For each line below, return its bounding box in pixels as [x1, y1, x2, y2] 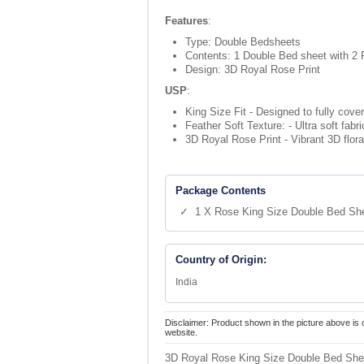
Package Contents [175, 184, 266, 197]
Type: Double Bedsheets [185, 36, 301, 48]
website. [165, 327, 197, 337]
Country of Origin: [175, 253, 266, 266]
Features [165, 15, 208, 27]
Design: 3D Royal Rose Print [185, 63, 320, 76]
